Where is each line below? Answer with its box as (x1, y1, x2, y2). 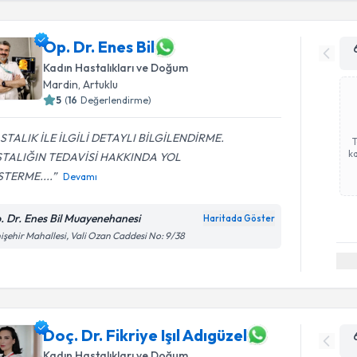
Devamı (63, 170, 98, 182)
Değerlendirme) (80, 93, 152, 106)
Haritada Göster (203, 212, 276, 224)
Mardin (43, 76, 79, 92)
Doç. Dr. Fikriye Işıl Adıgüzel (43, 324, 248, 345)
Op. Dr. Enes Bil (43, 37, 155, 57)
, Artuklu (78, 76, 119, 92)
